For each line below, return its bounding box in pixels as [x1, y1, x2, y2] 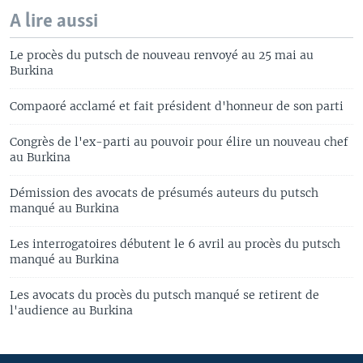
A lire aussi [10, 11, 98, 32]
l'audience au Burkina [10, 302, 133, 318]
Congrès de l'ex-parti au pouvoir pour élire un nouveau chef [10, 134, 348, 149]
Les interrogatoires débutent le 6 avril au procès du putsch [10, 236, 340, 251]
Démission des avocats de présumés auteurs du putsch [10, 185, 318, 200]
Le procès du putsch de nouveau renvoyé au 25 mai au [10, 47, 314, 62]
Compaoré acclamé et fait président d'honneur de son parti [10, 98, 344, 113]
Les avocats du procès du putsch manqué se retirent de [10, 287, 319, 302]
